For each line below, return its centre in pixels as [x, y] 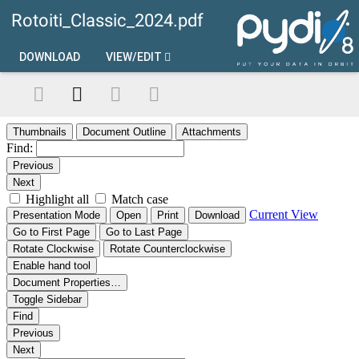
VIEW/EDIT [134, 56]
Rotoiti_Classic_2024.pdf [107, 20]
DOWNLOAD [50, 56]
